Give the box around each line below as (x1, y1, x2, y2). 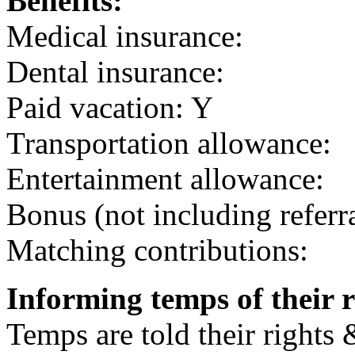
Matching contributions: (6, 233, 308, 268)
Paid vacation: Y (6, 90, 213, 125)
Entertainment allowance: (6, 162, 324, 197)
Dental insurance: (6, 55, 224, 90)
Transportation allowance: (6, 126, 331, 161)
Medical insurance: (6, 19, 243, 54)
